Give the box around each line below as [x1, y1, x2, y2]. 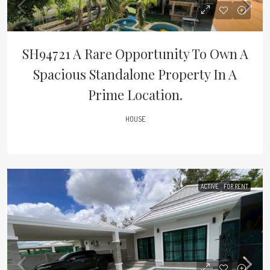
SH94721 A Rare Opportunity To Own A [22, 45, 248, 63]
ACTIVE [201, 183, 219, 190]
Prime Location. [87, 86, 183, 104]
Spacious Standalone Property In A [33, 65, 237, 83]
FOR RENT [224, 183, 248, 190]
